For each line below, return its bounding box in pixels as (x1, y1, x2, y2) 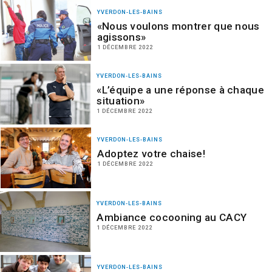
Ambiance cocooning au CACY (97, 211, 247, 223)
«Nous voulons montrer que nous (97, 20, 260, 32)
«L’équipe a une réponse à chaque (97, 84, 264, 96)
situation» (97, 95, 145, 107)
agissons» (97, 31, 146, 43)
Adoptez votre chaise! (97, 148, 205, 160)
